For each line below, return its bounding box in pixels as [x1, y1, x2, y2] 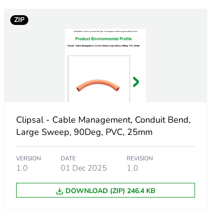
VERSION [16, 154, 41, 163]
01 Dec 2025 [60, 163, 107, 174]
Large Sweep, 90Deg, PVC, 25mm [16, 126, 153, 138]
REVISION [126, 154, 153, 163]
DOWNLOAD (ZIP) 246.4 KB [65, 186, 155, 196]
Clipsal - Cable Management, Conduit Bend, [16, 114, 191, 126]
